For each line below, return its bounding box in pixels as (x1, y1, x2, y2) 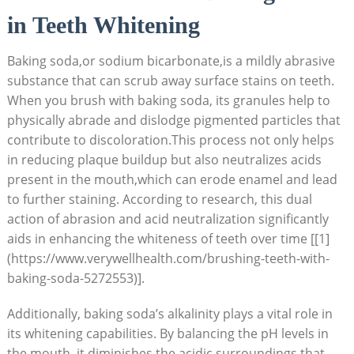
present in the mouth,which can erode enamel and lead (6, 170, 337, 188)
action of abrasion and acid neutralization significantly (6, 209, 329, 228)
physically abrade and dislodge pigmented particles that (6, 111, 341, 129)
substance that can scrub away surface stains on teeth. (6, 71, 334, 89)
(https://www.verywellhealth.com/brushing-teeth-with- (6, 249, 330, 267)
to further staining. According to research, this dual (6, 190, 312, 208)
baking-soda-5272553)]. (6, 269, 145, 287)
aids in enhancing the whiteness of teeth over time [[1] (6, 229, 330, 247)
